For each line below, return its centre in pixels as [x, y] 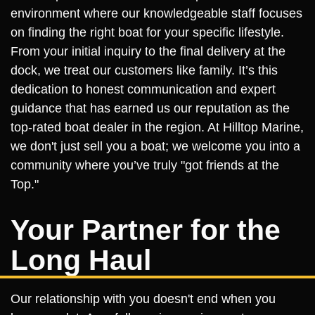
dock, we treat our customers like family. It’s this [144, 70]
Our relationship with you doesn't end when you [143, 299]
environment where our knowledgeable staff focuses [156, 13]
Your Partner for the [146, 230]
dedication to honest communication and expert [143, 89]
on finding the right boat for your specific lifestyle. [147, 32]
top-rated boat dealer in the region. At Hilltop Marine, [157, 127]
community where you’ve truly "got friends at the [145, 165]
